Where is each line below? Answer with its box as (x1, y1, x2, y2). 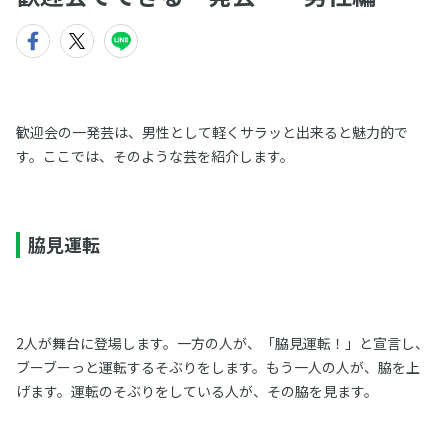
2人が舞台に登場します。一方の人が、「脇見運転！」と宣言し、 (15, 333, 429, 353)
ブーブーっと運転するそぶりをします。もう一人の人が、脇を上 (15, 357, 420, 377)
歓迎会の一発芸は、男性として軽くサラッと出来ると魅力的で (15, 122, 408, 142)
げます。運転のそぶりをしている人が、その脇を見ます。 (15, 381, 378, 401)
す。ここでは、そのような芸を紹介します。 (15, 146, 294, 166)
